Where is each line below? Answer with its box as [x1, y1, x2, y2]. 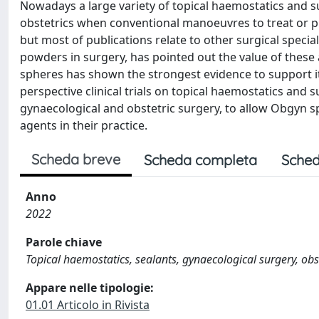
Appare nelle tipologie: [26, 280, 154, 296]
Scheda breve [31, 150, 120, 168]
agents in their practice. [20, 117, 147, 133]
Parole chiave [26, 234, 102, 250]
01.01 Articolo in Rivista [26, 297, 150, 313]
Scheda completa [144, 151, 257, 169]
